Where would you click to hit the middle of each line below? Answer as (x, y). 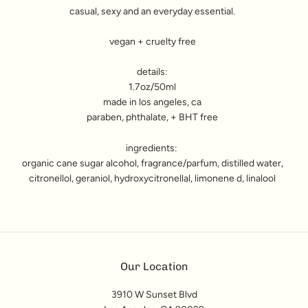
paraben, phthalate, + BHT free (152, 118)
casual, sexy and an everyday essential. (152, 12)
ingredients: (152, 148)
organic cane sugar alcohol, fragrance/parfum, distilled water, (152, 163)
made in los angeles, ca (152, 102)
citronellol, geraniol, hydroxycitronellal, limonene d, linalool (152, 178)
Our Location (154, 266)
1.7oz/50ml (152, 87)
